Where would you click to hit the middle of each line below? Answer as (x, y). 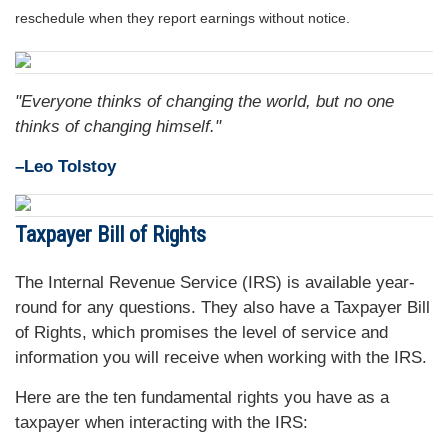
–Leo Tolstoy (65, 167)
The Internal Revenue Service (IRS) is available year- (215, 283)
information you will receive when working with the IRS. (221, 358)
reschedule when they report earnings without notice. (182, 18)
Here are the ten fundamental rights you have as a (202, 398)
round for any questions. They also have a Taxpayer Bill (222, 308)
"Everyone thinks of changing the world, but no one (204, 102)
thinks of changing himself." (118, 127)
